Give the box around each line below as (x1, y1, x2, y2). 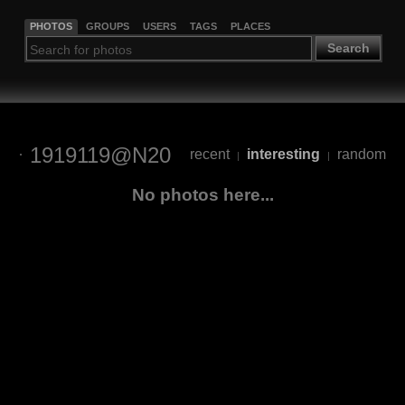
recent (189, 146, 230, 163)
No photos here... (131, 184, 274, 204)
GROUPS (85, 20, 129, 32)
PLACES (230, 20, 270, 32)
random (336, 146, 386, 163)
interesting (246, 146, 320, 163)
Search (326, 41, 370, 56)
